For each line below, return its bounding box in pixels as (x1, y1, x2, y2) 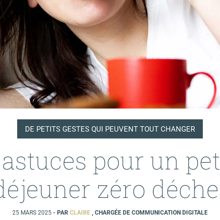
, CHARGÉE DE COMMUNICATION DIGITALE (92, 209, 208, 216)
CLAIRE (70, 209, 92, 216)
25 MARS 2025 (12, 209, 53, 216)
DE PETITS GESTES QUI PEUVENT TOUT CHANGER (25, 124, 195, 134)
